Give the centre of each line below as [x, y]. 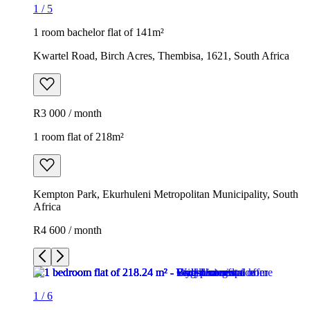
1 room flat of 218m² [79, 136]
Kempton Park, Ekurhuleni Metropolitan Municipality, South [166, 194]
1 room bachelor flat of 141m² [99, 32]
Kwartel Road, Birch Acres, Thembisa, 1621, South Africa [161, 55]
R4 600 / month [67, 230]
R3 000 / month [67, 113]
